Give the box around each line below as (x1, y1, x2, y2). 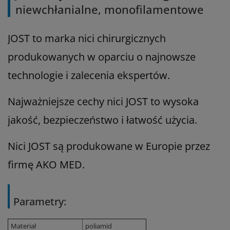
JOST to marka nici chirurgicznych (8, 31, 166, 45)
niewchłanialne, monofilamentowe (15, 1, 204, 17)
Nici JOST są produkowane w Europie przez (8, 139, 210, 153)
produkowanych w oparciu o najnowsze (8, 49, 196, 64)
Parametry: (13, 194, 66, 208)
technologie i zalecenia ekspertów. (8, 68, 170, 82)
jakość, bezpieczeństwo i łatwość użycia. (8, 112, 197, 127)
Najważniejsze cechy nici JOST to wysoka (8, 94, 199, 108)
